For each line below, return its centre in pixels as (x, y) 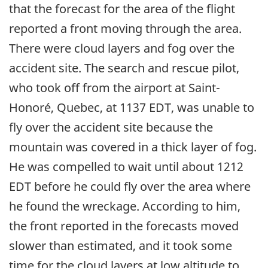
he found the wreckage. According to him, (125, 206)
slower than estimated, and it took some (121, 246)
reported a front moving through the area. (125, 29)
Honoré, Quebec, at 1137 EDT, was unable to (132, 108)
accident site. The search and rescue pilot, (124, 68)
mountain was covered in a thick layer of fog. (133, 147)
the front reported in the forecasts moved (124, 226)
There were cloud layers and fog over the (122, 48)
